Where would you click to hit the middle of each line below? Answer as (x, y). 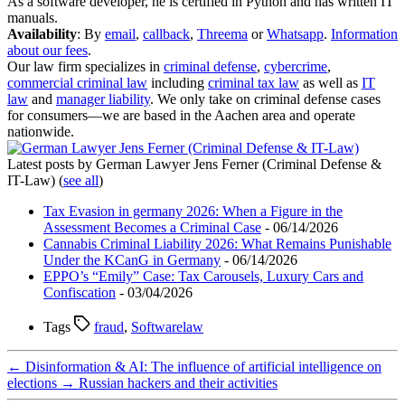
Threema (222, 33)
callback (166, 33)
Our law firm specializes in (85, 66)
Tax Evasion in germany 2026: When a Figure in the (193, 211)
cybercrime (296, 66)
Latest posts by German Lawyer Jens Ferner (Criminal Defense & (194, 164)
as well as (330, 82)
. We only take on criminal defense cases (265, 99)
